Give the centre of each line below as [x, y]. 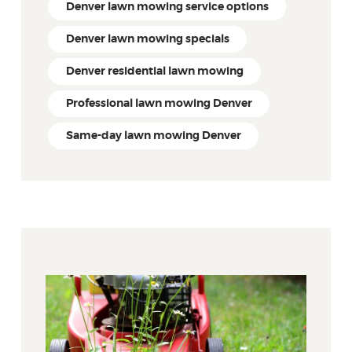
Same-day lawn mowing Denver [153, 136]
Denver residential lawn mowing [154, 71]
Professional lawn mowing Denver [159, 103]
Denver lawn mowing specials [147, 39]
